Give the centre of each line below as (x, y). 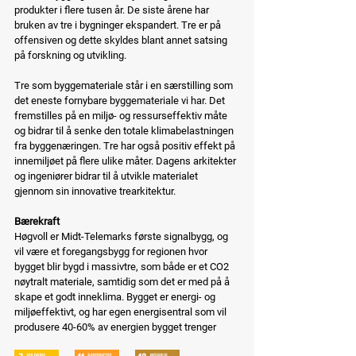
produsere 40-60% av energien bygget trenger (115, 327)
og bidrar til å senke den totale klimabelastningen (125, 130)
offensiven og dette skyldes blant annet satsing (122, 40)
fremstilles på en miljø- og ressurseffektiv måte (122, 115)
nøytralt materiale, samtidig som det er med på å (123, 281)
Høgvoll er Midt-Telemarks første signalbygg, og (122, 236)
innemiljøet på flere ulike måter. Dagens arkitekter (126, 161)
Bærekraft (37, 221)
